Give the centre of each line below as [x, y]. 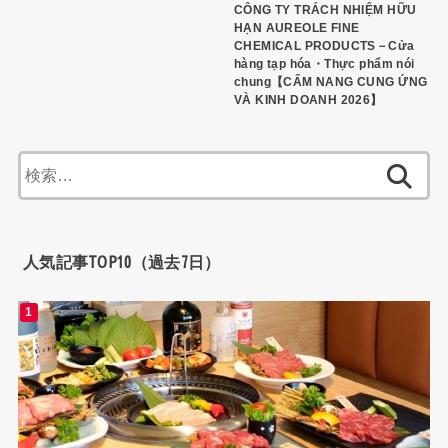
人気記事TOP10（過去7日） [121, 262]
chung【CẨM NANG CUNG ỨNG [330, 82]
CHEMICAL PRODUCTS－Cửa [324, 46]
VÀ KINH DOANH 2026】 [308, 100]
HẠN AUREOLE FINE [296, 28]
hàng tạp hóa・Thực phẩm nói [324, 64]
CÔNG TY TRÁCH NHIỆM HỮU [325, 10]
